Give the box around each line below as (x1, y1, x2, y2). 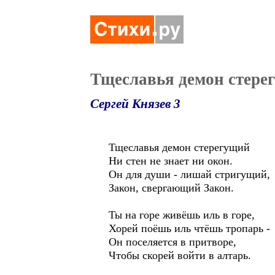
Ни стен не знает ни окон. (109, 155, 233, 167)
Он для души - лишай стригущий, (109, 168, 270, 180)
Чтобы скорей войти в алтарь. (109, 249, 251, 261)
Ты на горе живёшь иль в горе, (109, 209, 255, 221)
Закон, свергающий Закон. (109, 182, 234, 194)
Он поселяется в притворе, (109, 236, 236, 248)
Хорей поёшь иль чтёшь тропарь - (109, 222, 270, 234)
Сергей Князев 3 (90, 96, 180, 111)
